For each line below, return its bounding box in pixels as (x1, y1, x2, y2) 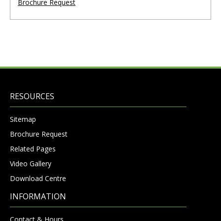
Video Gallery (10, 159, 51, 169)
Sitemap (10, 114, 36, 124)
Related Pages (10, 144, 56, 154)
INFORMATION (10, 191, 66, 202)
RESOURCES (10, 91, 54, 102)
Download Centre (10, 174, 66, 184)
